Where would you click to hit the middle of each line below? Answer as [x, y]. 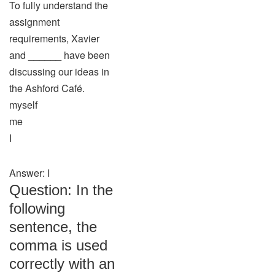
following [37, 208]
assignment [34, 22]
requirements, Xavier [54, 38]
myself [23, 105]
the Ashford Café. [47, 88]
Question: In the [61, 190]
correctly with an [62, 264]
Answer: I [29, 173]
